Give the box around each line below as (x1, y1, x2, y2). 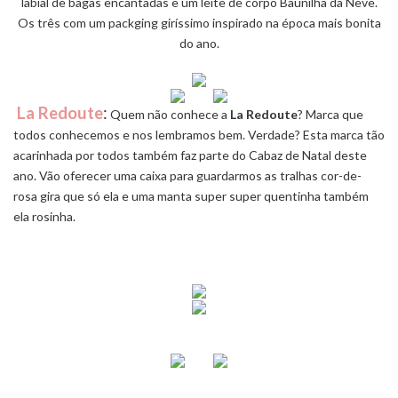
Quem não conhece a (107, 106, 227, 122)
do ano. (179, 35, 219, 51)
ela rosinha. (13, 208, 76, 224)
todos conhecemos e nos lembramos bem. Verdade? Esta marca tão (13, 126, 385, 142)
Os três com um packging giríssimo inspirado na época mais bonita (17, 14, 381, 30)
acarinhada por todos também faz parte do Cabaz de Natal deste (13, 147, 367, 163)
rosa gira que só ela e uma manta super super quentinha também (13, 187, 369, 203)
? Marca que (298, 106, 363, 122)
